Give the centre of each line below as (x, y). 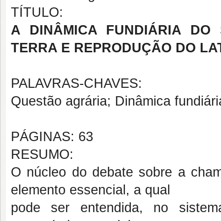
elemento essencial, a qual (91, 190)
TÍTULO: (37, 12)
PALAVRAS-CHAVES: (76, 83)
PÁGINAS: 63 (52, 137)
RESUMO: (42, 154)
